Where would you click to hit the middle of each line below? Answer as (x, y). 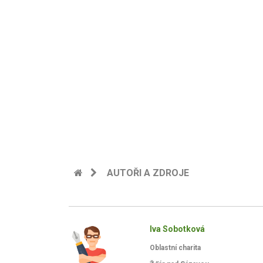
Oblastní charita (176, 248)
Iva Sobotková (178, 229)
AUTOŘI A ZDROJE (148, 173)
